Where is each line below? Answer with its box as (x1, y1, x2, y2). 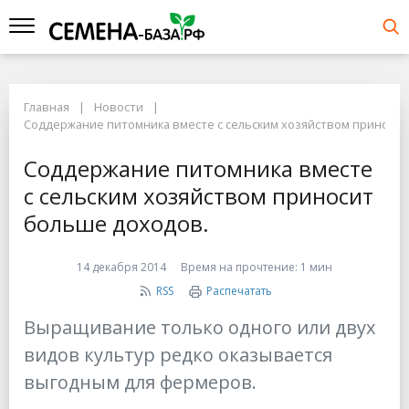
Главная (24, 99, 69, 115)
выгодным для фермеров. (24, 370, 257, 394)
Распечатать (205, 283, 272, 299)
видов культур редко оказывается (24, 342, 332, 367)
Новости (94, 99, 144, 115)
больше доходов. (24, 208, 209, 238)
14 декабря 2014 (77, 259, 166, 275)
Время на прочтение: (181, 259, 300, 275)
